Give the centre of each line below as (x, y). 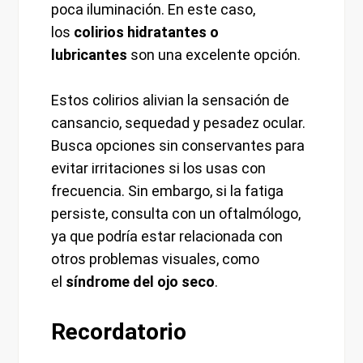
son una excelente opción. (214, 55)
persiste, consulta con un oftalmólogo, (176, 214)
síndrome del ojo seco (141, 282)
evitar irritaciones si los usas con (159, 169)
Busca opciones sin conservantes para (178, 146)
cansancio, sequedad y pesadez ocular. (179, 123)
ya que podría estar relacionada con (167, 237)
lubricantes (90, 55)
